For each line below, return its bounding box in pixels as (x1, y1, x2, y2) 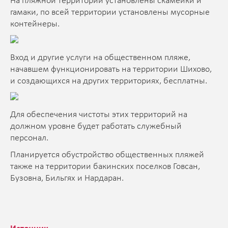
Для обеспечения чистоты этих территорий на (10, 109, 187, 120)
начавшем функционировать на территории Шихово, (10, 64, 212, 74)
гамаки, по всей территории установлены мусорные (10, 7, 210, 17)
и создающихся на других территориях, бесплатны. (10, 76, 207, 86)
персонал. (10, 133, 48, 143)
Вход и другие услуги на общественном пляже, (10, 52, 190, 63)
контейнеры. (10, 19, 60, 29)
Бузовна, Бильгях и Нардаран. (10, 173, 124, 183)
